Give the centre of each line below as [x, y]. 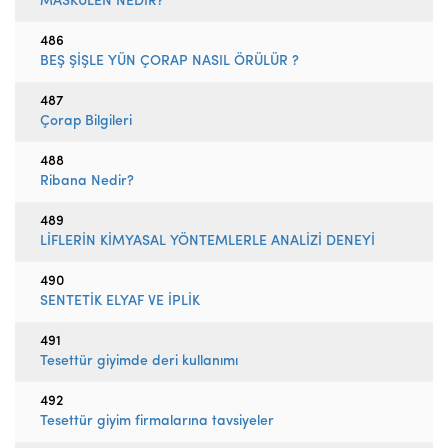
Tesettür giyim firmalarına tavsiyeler [157, 421]
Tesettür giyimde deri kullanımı [139, 361]
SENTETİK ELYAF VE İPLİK [120, 301]
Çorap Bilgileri [86, 121]
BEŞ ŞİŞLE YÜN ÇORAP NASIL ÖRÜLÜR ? [169, 61]
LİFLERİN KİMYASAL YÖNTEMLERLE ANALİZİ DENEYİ [207, 241]
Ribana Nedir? [87, 181]
